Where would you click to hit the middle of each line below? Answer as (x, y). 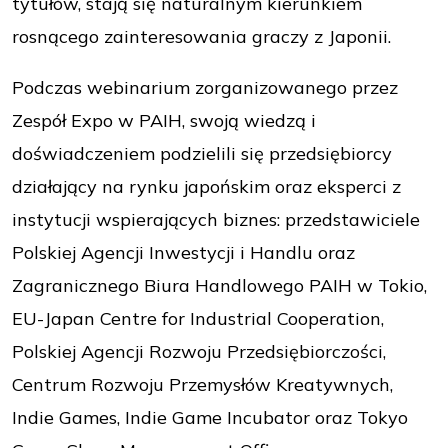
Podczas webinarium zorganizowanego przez (205, 88)
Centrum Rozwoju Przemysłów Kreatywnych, (202, 385)
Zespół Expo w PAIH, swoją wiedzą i (164, 121)
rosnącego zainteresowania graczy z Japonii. (201, 37)
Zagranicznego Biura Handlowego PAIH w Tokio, (219, 286)
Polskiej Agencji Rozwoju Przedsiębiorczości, (199, 352)
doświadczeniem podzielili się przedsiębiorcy (202, 154)
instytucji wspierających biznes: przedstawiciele (216, 220)
